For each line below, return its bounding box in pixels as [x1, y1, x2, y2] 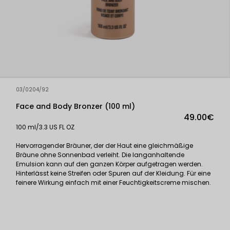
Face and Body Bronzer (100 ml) [16, 101, 135, 111]
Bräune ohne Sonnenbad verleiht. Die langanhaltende [16, 150, 184, 159]
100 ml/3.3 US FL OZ [16, 122, 74, 131]
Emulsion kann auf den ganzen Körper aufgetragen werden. [16, 159, 203, 168]
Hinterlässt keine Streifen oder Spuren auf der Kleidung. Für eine [16, 168, 210, 178]
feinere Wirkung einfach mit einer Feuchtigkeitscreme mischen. [16, 178, 211, 187]
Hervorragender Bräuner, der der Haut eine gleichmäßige [16, 141, 193, 150]
